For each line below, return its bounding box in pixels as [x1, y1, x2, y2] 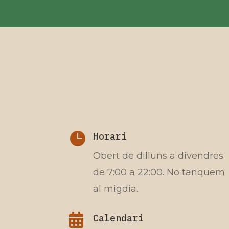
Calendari [93, 212, 144, 224]
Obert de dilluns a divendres [93, 150, 223, 162]
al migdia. [93, 182, 138, 194]
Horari [93, 130, 127, 142]
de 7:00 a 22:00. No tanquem [93, 166, 225, 178]
